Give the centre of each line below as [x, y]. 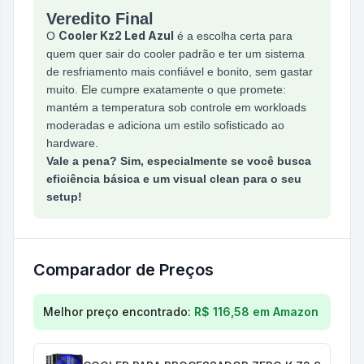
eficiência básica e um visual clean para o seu [174, 179]
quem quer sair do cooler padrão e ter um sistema [175, 54]
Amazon [296, 312]
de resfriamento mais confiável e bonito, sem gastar [180, 71]
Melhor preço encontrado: [117, 312]
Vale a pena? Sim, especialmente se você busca [179, 161]
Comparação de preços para [127, 303]
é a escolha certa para [233, 36]
